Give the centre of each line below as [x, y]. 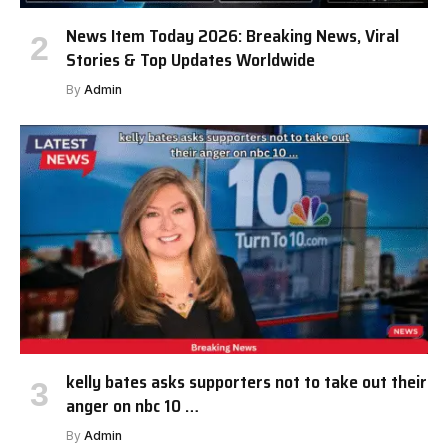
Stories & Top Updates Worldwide [190, 59]
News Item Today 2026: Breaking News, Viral [232, 35]
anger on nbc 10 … [132, 406]
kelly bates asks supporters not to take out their [246, 382]
